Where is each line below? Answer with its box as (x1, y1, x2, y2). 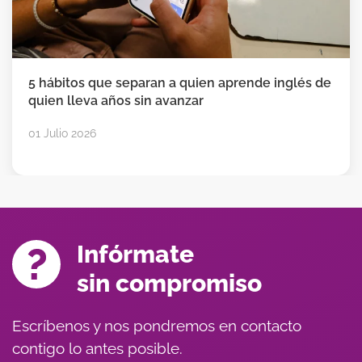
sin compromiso (77, 268, 262, 297)
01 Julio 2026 (28, 126, 96, 140)
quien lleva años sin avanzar (28, 92, 204, 108)
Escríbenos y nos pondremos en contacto (12, 316, 301, 335)
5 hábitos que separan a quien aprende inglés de (28, 74, 331, 90)
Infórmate (77, 239, 194, 268)
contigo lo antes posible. (12, 339, 183, 357)
